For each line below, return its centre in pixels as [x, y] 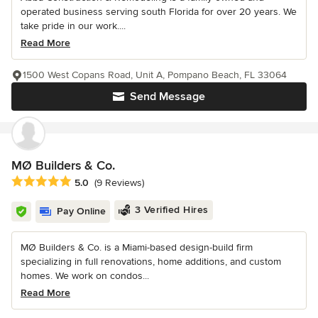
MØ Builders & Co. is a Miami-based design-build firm [137, 247]
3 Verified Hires [171, 209]
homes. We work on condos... [85, 275]
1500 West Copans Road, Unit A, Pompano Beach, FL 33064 [155, 75]
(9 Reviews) [119, 182]
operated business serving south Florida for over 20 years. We [159, 11]
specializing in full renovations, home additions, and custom [151, 261]
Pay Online [81, 211]
